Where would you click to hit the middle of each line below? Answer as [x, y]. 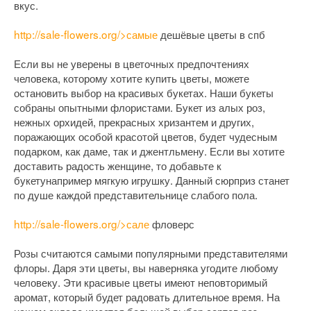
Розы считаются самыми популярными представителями [151, 253]
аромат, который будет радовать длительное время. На [147, 297]
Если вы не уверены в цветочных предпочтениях [132, 64]
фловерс [172, 224]
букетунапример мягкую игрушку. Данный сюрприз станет [152, 180]
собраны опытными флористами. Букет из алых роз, [140, 107]
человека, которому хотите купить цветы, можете [132, 78]
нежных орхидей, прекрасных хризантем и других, [134, 122]
